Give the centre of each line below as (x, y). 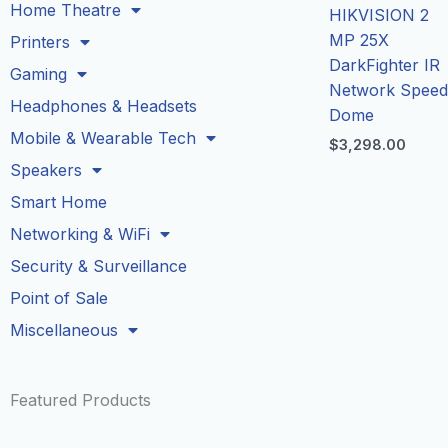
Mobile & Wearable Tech (103, 138)
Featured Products (80, 400)
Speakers (46, 170)
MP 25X (359, 40)
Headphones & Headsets (103, 106)
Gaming (38, 74)
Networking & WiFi (80, 234)
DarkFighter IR (385, 65)
